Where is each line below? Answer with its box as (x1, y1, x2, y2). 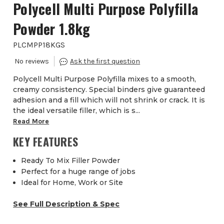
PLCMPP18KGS (13, 40, 65, 50)
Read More (13, 117, 49, 126)
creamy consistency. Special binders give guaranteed (13, 85, 205, 94)
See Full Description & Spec (13, 199, 120, 209)
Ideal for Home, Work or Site (21, 178, 123, 187)
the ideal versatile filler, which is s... (13, 106, 140, 115)
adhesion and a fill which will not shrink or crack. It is (13, 95, 205, 105)
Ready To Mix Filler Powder (21, 156, 120, 165)
